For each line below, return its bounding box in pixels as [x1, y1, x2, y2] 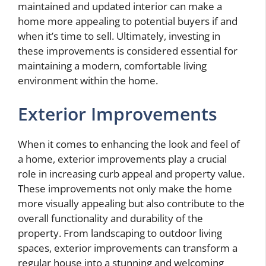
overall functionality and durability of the [18, 211, 203, 225]
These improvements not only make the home [18, 181, 232, 195]
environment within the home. [18, 74, 158, 88]
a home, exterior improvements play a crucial [18, 151, 227, 166]
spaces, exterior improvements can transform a [18, 240, 237, 255]
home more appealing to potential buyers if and [18, 14, 237, 28]
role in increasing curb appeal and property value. [18, 166, 245, 180]
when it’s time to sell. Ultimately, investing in [18, 29, 220, 43]
